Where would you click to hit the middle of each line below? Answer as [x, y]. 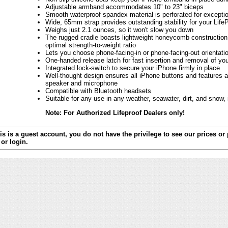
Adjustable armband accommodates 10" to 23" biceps [124, 7]
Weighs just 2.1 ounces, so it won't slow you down [119, 30]
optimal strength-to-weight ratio [91, 45]
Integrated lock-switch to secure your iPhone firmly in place [133, 68]
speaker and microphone [81, 83]
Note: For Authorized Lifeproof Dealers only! [115, 112]
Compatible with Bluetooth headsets [98, 91]
